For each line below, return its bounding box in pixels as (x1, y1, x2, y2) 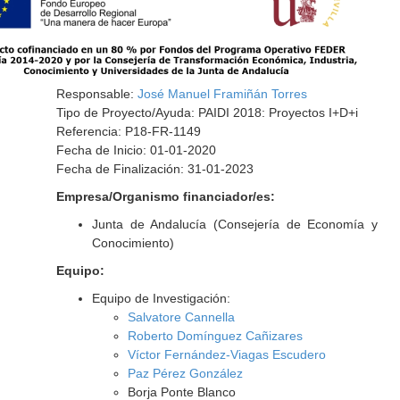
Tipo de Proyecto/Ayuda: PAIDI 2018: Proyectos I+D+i (55, 105, 358, 120)
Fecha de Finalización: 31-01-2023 (55, 162, 254, 176)
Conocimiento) (91, 236, 174, 250)
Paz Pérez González (127, 366, 243, 380)
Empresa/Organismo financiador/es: (55, 189, 275, 204)
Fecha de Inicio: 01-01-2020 (55, 143, 216, 157)
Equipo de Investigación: (91, 291, 230, 305)
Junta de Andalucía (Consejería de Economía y (91, 217, 378, 231)
